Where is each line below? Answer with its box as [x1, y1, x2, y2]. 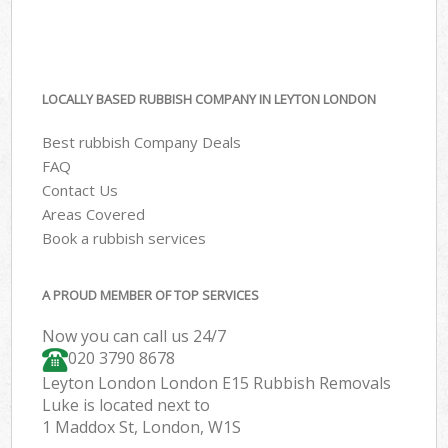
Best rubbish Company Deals [42, 131, 242, 152]
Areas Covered [42, 203, 146, 224]
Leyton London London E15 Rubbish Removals [42, 372, 392, 395]
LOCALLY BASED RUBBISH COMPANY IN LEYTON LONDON [42, 90, 377, 109]
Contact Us [42, 179, 119, 200]
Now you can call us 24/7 [42, 325, 227, 348]
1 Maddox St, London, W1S [42, 416, 242, 439]
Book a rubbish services [42, 227, 207, 248]
